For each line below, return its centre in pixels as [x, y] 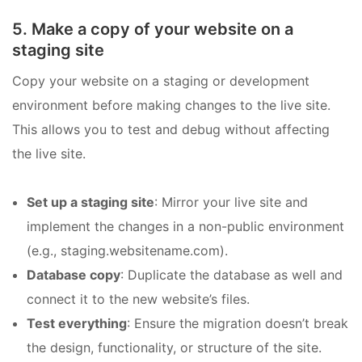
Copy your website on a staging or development [161, 81]
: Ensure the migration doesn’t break [238, 324]
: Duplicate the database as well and [232, 275]
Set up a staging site [90, 202]
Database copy [74, 275]
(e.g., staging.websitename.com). [127, 251]
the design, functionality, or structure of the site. [174, 348]
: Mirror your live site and [231, 202]
